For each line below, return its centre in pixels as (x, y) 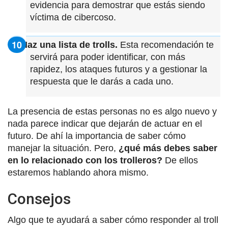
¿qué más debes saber (168, 148)
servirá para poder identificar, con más (108, 57)
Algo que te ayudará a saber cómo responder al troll (113, 220)
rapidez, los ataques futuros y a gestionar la (119, 69)
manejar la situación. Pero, (63, 148)
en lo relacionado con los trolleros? (85, 160)
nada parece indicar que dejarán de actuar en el (105, 123)
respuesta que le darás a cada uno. (102, 81)
